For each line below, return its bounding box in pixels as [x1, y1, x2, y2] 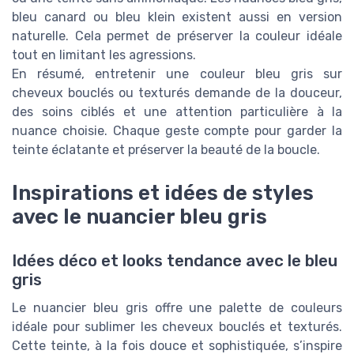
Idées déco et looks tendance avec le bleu [12, 250, 337, 270]
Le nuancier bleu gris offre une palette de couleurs [12, 299, 342, 315]
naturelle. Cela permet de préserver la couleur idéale [12, 28, 342, 44]
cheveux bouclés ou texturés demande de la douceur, [12, 85, 342, 101]
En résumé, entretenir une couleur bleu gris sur [12, 66, 342, 82]
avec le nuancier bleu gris [12, 204, 267, 228]
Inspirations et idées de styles [12, 180, 314, 205]
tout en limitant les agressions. [12, 47, 196, 63]
